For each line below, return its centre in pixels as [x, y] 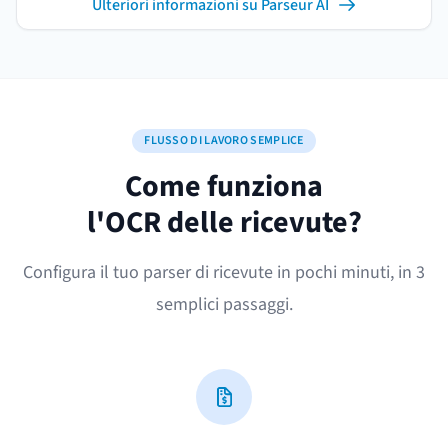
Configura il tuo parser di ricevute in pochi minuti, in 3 [224, 272]
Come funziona [224, 186]
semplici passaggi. [224, 304]
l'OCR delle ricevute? [224, 222]
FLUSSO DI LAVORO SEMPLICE [224, 140]
